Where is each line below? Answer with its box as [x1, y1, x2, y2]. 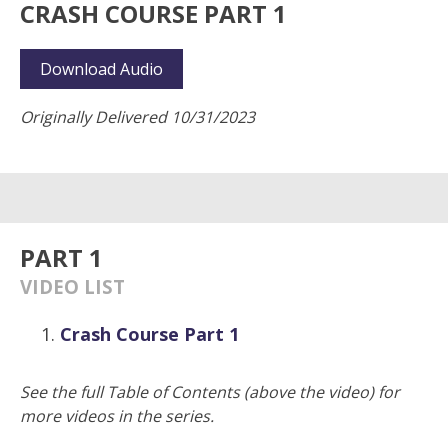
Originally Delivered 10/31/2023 [20, 105, 255, 128]
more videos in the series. [20, 405, 214, 428]
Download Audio [40, 57, 163, 80]
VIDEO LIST [20, 273, 125, 299]
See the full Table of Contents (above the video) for [20, 381, 400, 404]
